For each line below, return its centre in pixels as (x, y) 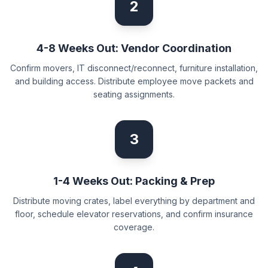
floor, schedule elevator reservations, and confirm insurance (134, 214)
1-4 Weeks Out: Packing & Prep (134, 181)
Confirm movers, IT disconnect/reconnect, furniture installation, (134, 68)
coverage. (134, 227)
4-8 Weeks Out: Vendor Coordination (134, 48)
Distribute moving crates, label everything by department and (134, 201)
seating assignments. (134, 94)
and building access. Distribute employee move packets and (134, 81)
